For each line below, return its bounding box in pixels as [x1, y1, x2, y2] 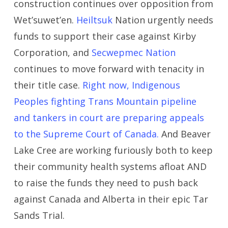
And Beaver [158, 128, 211, 140]
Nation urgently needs [112, 14, 213, 26]
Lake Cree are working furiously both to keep [13, 144, 213, 156]
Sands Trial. [13, 209, 65, 221]
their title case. [13, 79, 82, 91]
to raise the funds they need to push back [13, 177, 198, 189]
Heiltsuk [76, 14, 112, 26]
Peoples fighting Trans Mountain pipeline [13, 95, 196, 107]
